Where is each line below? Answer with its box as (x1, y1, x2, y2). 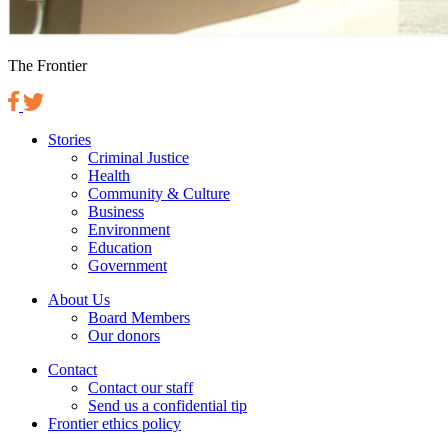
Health (88, 166, 130, 184)
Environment (88, 220, 170, 238)
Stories (48, 130, 91, 148)
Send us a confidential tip (88, 396, 247, 414)
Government (88, 256, 167, 274)
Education (88, 238, 152, 256)
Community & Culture (88, 184, 230, 202)
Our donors (88, 326, 160, 344)
